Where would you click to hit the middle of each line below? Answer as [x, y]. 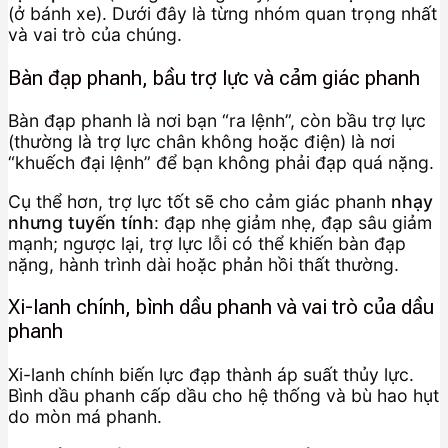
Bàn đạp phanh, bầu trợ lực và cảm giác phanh [214, 77]
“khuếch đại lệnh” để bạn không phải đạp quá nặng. [221, 163]
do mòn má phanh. [85, 416]
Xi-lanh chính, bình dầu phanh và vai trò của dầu [221, 307]
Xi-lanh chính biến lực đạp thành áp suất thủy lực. [211, 374]
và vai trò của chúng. [95, 34]
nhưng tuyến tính [81, 222]
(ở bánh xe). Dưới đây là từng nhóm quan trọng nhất [222, 13]
